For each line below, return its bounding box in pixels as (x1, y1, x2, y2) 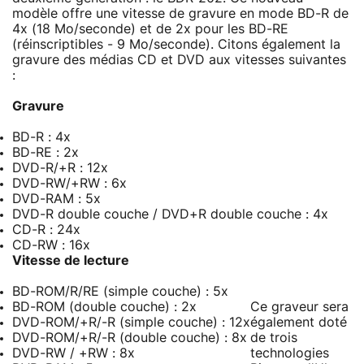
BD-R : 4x (12, 130, 71, 144)
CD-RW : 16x (12, 238, 90, 252)
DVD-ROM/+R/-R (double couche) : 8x (12, 331, 247, 344)
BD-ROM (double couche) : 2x (12, 300, 197, 314)
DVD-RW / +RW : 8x (12, 346, 135, 360)
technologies (250, 346, 329, 360)
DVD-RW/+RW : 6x (12, 176, 127, 190)
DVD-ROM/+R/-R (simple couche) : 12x (12, 315, 250, 329)
